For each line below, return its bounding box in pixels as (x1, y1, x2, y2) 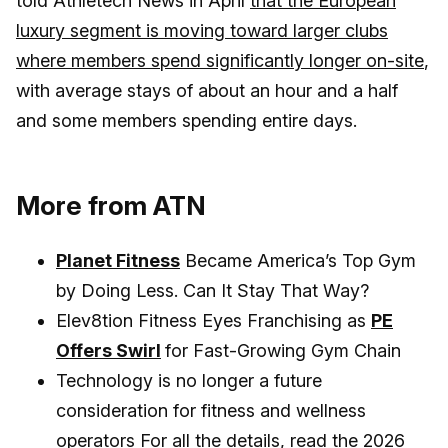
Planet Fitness (56, 250, 180, 272)
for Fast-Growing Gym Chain (165, 340, 401, 362)
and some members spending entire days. (16, 110, 357, 132)
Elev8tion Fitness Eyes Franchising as (56, 310, 371, 332)
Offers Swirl (56, 340, 161, 362)
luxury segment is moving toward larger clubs (16, 20, 388, 42)
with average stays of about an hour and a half (16, 80, 398, 102)
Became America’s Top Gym (180, 250, 416, 272)
